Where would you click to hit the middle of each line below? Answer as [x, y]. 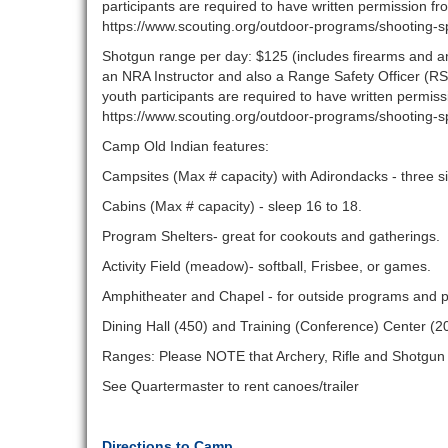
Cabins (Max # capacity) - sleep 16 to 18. [234, 206]
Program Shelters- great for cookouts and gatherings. [271, 236]
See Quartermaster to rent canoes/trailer [230, 386]
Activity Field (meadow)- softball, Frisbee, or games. [266, 266]
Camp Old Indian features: [187, 146]
